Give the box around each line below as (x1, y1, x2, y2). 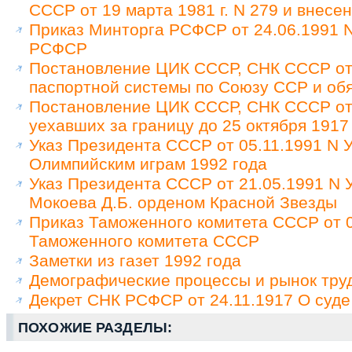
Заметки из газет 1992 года (29, 251, 241, 269)
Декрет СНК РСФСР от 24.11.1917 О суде (29, 290, 350, 309)
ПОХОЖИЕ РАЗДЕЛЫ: (18, 319, 173, 335)
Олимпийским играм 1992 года (29, 154, 267, 173)
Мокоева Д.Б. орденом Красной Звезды (29, 192, 337, 211)
